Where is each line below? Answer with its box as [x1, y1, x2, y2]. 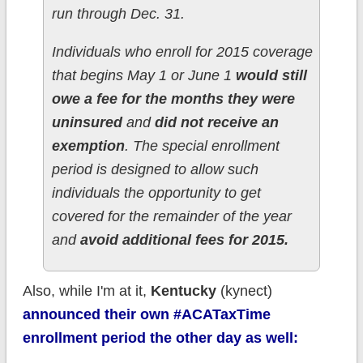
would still [235, 67, 307, 84]
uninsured [51, 114, 122, 131]
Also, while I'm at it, [22, 283, 151, 300]
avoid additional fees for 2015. [79, 232, 288, 249]
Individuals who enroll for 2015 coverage [51, 44, 313, 61]
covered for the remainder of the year [51, 208, 292, 225]
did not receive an [154, 114, 279, 131]
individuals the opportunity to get [51, 185, 261, 202]
